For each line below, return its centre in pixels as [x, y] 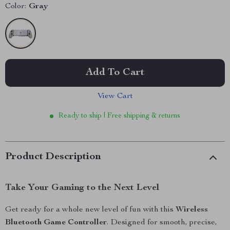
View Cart [115, 97]
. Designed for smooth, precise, [162, 223]
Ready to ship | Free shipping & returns [119, 116]
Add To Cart [115, 73]
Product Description [53, 157]
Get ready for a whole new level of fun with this [90, 210]
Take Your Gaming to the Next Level [82, 188]
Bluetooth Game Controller [56, 223]
